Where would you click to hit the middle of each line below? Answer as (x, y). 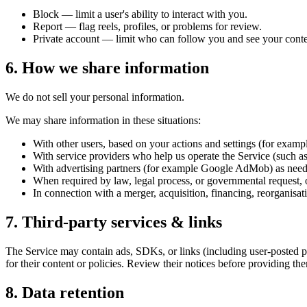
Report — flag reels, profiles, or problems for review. (147, 27)
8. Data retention (65, 292)
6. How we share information (107, 68)
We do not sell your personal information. (95, 97)
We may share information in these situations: (103, 121)
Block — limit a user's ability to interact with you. (140, 14)
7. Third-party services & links (114, 222)
